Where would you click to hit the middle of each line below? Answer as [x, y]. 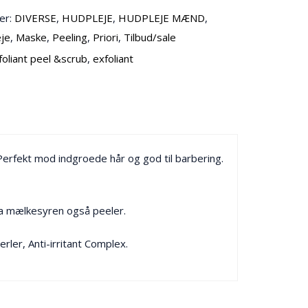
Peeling [70, 37]
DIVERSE [36, 18]
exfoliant [113, 58]
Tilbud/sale [150, 37]
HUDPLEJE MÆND [162, 18]
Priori [106, 37]
